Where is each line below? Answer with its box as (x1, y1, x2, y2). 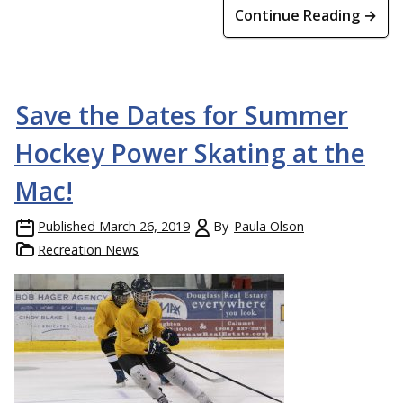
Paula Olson (234, 218, 304, 236)
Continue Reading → (235, 5, 377, 26)
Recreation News (38, 241, 139, 259)
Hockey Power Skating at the (14, 136, 365, 171)
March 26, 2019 (99, 218, 190, 236)
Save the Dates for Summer (16, 98, 348, 133)
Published (38, 218, 95, 236)
